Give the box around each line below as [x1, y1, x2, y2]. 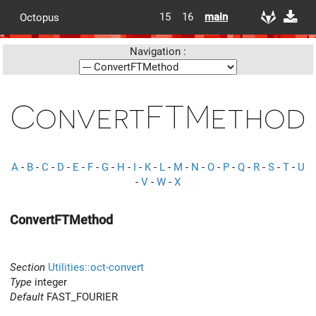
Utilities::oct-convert [48, 260, 144, 274]
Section [10, 260, 45, 274]
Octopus [20, 11, 59, 24]
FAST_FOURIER [44, 290, 118, 303]
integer [32, 275, 67, 288]
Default [10, 290, 44, 303]
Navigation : [130, 45, 186, 58]
